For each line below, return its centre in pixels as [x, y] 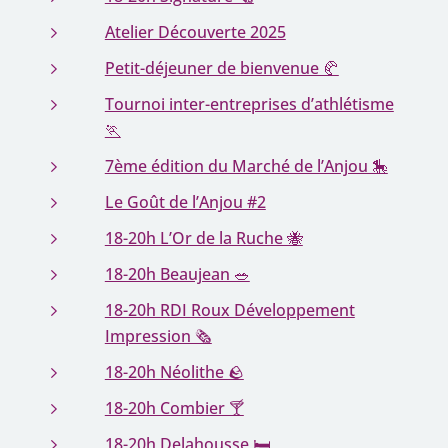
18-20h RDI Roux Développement [229, 310]
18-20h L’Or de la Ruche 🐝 [203, 238]
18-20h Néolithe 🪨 [174, 372]
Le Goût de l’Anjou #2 [185, 202]
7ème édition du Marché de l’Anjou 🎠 [246, 166]
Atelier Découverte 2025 [195, 32]
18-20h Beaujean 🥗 [177, 274]
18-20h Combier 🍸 [174, 408]
